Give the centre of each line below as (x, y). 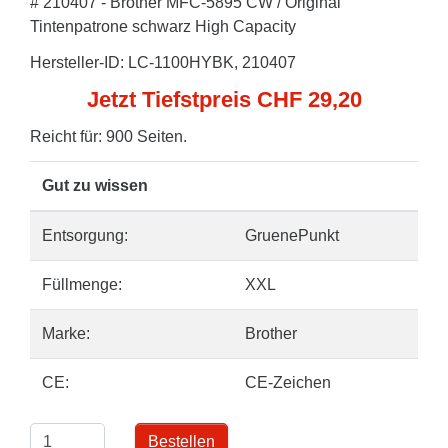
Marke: (66, 333)
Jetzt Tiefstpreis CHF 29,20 (224, 99)
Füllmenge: (82, 284)
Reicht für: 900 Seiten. (108, 136)
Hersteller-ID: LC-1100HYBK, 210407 (163, 62)
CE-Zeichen (288, 382)
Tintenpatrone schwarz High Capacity (163, 26)
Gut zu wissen (95, 185)
